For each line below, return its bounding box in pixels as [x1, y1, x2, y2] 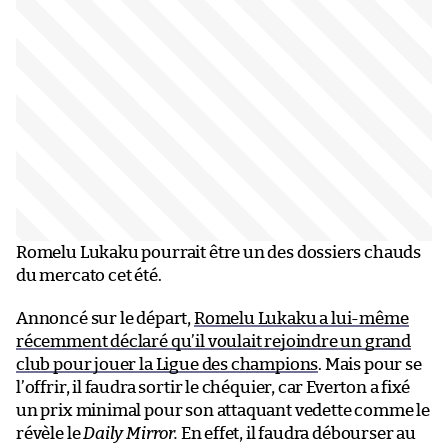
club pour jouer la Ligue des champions [16, 355, 319, 373]
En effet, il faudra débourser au [177, 424, 416, 442]
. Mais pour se [318, 355, 422, 373]
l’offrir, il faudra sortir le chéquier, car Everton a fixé [16, 378, 410, 396]
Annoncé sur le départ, [16, 309, 194, 327]
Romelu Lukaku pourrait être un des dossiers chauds [16, 243, 422, 261]
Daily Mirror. [83, 424, 178, 442]
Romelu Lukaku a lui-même [193, 309, 409, 327]
